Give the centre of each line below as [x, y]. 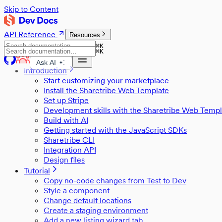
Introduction [45, 70]
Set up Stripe [66, 100]
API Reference [30, 34]
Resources [85, 35]
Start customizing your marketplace [106, 80]
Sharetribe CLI [69, 140]
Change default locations [87, 200]
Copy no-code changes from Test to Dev [115, 180]
